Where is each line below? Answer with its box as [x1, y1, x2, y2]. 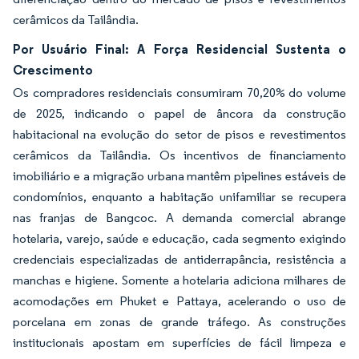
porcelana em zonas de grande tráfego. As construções [13, 313, 346, 329]
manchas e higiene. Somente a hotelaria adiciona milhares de [13, 272, 346, 288]
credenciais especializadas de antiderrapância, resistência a [13, 251, 346, 267]
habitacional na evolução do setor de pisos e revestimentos [13, 126, 346, 142]
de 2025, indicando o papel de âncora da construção [13, 105, 346, 121]
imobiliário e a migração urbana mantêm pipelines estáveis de [13, 167, 346, 184]
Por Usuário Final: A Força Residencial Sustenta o [13, 40, 346, 57]
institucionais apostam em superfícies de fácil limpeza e [13, 334, 346, 350]
